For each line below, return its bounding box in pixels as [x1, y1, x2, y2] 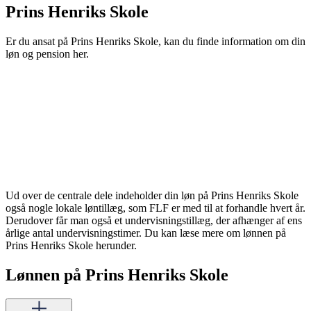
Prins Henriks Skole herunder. [6, 239, 137, 251]
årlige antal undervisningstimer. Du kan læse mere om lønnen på [6, 226, 286, 239]
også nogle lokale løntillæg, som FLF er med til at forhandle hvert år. [6, 201, 305, 214]
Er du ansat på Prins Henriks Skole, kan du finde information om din [6, 35, 305, 47]
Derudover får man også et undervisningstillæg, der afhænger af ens [6, 214, 302, 226]
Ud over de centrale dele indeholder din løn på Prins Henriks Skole [6, 189, 299, 201]
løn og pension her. [6, 47, 89, 60]
